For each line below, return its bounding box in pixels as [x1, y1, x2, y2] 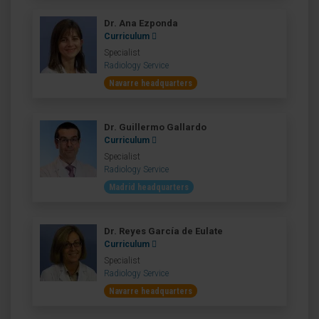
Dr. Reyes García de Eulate [104, 226, 223, 236]
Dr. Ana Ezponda [104, 18, 178, 28]
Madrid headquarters [109, 182, 189, 192]
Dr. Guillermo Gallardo [104, 122, 206, 132]
